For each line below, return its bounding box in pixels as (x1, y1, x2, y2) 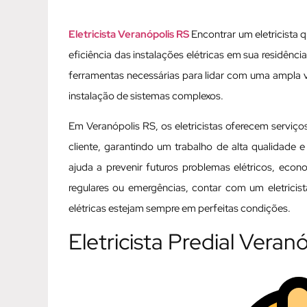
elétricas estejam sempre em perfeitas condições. (69, 201, 291, 216)
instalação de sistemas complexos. (69, 88, 225, 103)
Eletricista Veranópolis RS (69, 27, 190, 41)
